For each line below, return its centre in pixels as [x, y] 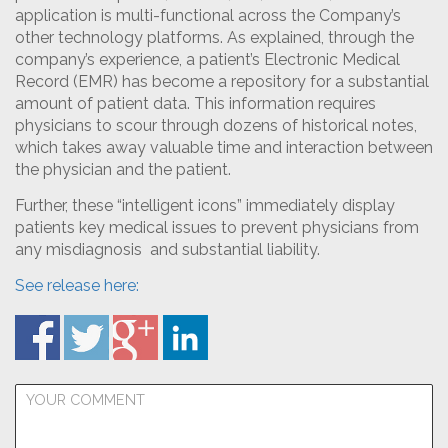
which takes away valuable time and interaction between [224, 147]
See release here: [77, 285]
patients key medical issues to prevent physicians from [217, 227]
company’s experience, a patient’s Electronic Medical [207, 59]
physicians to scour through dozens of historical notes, [216, 125]
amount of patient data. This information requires [195, 103]
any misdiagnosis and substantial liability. [167, 249]
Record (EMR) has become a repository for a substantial [222, 81]
